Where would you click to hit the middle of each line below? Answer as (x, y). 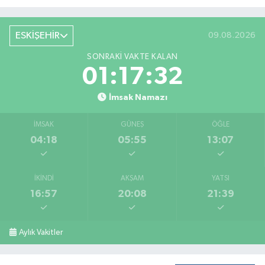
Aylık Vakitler (41, 233)
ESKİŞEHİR (37, 35)
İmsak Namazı (138, 98)
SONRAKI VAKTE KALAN (132, 57)
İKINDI (44, 179)
